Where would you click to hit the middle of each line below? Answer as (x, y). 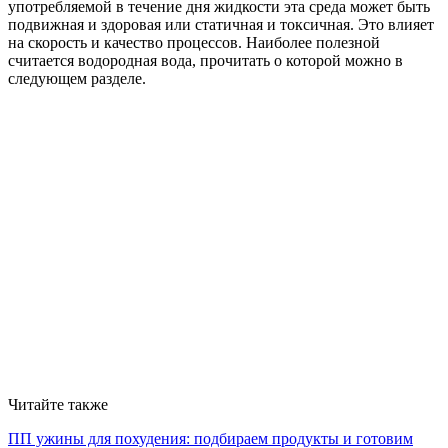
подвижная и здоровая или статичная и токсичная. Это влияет (221, 25)
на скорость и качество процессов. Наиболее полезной (194, 43)
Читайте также (58, 405)
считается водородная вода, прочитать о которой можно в (205, 61)
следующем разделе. (77, 79)
